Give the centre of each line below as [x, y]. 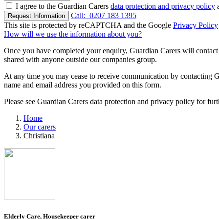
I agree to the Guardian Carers [63, 6]
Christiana [39, 136]
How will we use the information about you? [73, 34]
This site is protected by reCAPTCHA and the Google [88, 25]
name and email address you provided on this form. [83, 85]
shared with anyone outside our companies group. [80, 60]
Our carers [40, 127]
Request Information [36, 16]
